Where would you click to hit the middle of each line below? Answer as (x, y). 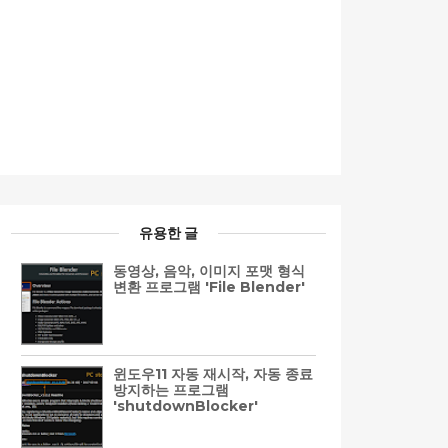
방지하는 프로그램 (171, 389)
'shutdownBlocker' (185, 405)
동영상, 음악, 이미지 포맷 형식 (209, 270)
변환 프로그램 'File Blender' (209, 286)
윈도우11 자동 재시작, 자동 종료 (213, 373)
